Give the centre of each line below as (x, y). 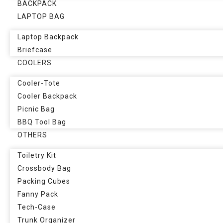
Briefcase (35, 50)
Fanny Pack (38, 194)
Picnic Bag (36, 109)
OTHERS (32, 135)
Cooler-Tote (39, 83)
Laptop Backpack (48, 37)
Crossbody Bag (44, 168)
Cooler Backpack (47, 96)
